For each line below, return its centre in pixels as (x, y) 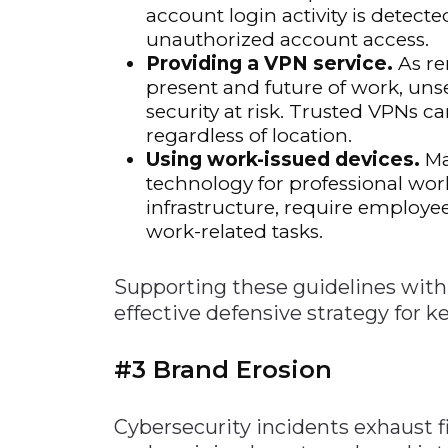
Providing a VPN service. (269, 63)
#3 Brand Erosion (223, 369)
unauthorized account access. (287, 39)
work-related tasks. (234, 231)
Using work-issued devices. (283, 159)
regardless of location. (249, 135)
